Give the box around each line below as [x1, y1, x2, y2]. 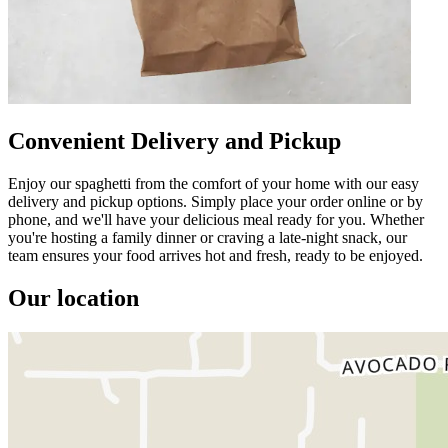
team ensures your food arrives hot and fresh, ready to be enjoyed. [8, 246, 423, 264]
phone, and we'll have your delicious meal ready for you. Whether [8, 210, 424, 228]
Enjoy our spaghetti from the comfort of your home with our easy [8, 174, 419, 192]
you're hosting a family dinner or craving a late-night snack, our [8, 228, 407, 246]
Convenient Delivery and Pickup [8, 127, 341, 154]
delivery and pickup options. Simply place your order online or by [8, 192, 423, 210]
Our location [8, 284, 139, 311]
